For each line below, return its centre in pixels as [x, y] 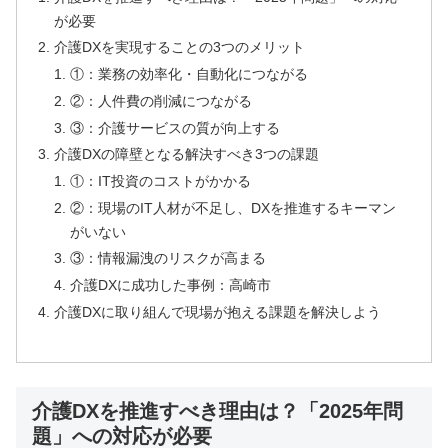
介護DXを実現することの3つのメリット [180, 48]
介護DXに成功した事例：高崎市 [171, 285]
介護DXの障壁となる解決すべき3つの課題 [187, 155]
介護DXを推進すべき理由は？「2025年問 [217, 411]
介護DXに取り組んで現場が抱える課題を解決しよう [218, 312]
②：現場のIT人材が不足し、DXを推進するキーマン [233, 208]
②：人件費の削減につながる [161, 101]
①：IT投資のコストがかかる [161, 181]
